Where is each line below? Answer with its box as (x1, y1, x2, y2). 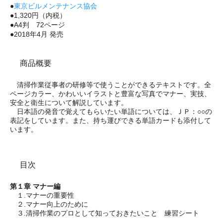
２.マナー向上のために (10, 200, 88, 208)
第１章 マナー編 (10, 182, 60, 190)
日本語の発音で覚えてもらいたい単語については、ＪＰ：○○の (10, 107, 212, 115)
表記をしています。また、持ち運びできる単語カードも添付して (10, 116, 211, 124)
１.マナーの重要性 (10, 191, 74, 199)
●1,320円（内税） (10, 11, 66, 19)
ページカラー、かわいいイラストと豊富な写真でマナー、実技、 (10, 89, 211, 98)
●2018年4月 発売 (10, 30, 63, 38)
